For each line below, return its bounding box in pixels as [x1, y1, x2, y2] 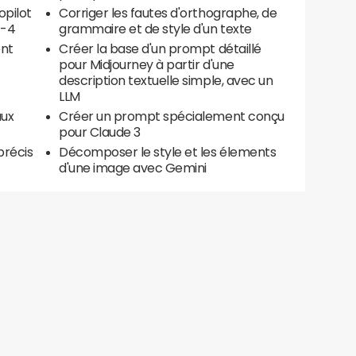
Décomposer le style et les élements [59, 145, 277, 158]
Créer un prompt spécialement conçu [59, 110, 284, 122]
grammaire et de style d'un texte [59, 22, 252, 35]
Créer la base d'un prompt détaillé [59, 42, 261, 55]
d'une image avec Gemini [59, 161, 207, 174]
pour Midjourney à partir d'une [59, 58, 234, 71]
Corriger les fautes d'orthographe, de [59, 6, 277, 19]
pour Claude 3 [59, 126, 141, 138]
